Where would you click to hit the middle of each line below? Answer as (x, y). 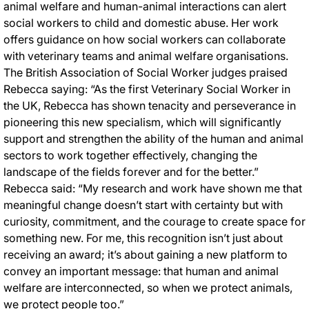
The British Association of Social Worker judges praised (146, 72)
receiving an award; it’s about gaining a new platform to (146, 254)
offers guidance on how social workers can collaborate (144, 39)
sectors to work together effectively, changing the (130, 155)
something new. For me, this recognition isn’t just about (143, 238)
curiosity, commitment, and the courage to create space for (154, 221)
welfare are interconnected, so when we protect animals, (148, 287)
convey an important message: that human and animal (141, 271)
